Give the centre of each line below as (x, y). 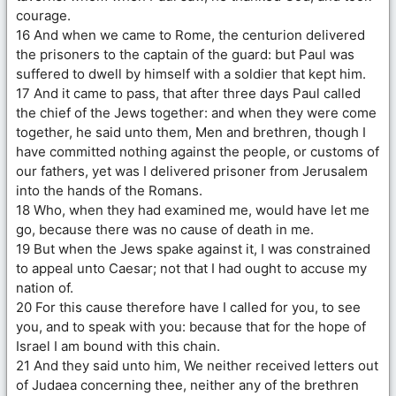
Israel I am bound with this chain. (118, 346)
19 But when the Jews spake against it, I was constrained (193, 248)
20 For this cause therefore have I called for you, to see (188, 307)
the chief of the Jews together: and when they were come (196, 112)
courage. (43, 15)
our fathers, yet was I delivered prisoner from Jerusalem (192, 171)
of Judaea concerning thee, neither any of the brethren (187, 385)
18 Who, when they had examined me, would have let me (193, 209)
